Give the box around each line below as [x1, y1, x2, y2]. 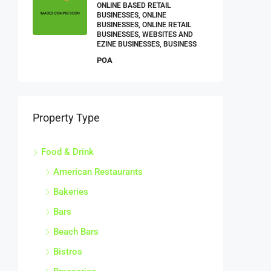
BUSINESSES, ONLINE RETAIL [97, 21, 191, 30]
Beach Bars [53, 226, 99, 238]
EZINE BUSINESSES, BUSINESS [97, 40, 197, 49]
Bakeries [53, 186, 88, 198]
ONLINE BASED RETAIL [97, 1, 171, 10]
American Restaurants [53, 166, 143, 178]
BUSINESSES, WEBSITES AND [97, 30, 193, 39]
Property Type [33, 111, 100, 125]
